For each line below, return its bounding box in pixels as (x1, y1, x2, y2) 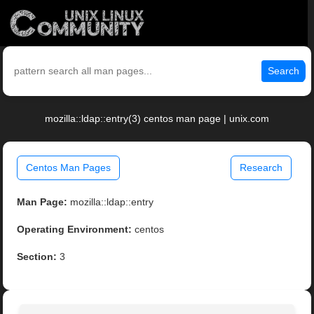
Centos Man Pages (26, 162, 111, 174)
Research (239, 162, 282, 174)
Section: (17, 251, 57, 263)
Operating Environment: (17, 224, 132, 235)
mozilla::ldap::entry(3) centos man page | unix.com (45, 113, 269, 125)
